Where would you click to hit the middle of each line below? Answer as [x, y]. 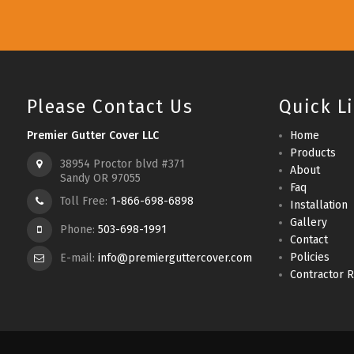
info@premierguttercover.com [175, 258]
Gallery [308, 222]
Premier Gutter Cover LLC [92, 136]
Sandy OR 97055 [100, 178]
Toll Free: [85, 201]
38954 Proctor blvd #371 [122, 164]
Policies [309, 257]
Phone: [79, 230]
